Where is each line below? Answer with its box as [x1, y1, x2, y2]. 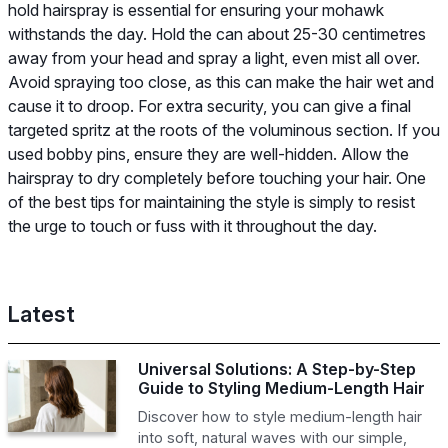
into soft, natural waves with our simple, [137, 428, 407, 446]
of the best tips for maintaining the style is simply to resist [8, 191, 415, 212]
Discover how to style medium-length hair [137, 407, 422, 425]
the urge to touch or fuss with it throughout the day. [8, 215, 377, 236]
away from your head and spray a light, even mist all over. [8, 47, 420, 68]
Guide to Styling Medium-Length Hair [137, 377, 425, 398]
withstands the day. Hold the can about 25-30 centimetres [8, 23, 426, 44]
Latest [8, 300, 75, 327]
